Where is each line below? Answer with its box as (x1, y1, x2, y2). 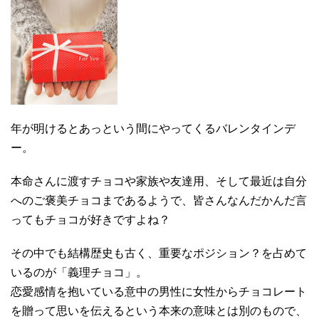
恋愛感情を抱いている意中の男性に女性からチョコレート (11, 285, 307, 298)
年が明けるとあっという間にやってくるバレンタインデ (11, 122, 296, 135)
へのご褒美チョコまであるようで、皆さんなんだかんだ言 (11, 194, 307, 206)
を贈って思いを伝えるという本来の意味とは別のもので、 (11, 304, 307, 317)
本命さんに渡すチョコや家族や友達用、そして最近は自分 (11, 174, 307, 187)
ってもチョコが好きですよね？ (11, 213, 170, 226)
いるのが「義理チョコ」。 (11, 266, 147, 278)
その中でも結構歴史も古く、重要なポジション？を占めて (11, 246, 307, 259)
